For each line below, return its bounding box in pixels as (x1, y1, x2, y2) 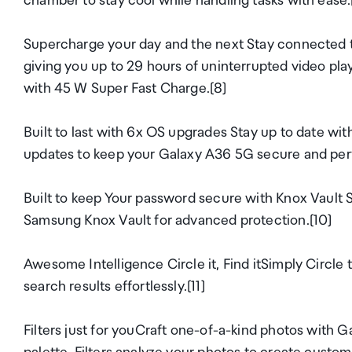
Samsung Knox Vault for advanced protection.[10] (24, 213, 332, 229)
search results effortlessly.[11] (24, 279, 205, 295)
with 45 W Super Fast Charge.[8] (24, 81, 227, 97)
